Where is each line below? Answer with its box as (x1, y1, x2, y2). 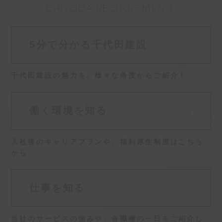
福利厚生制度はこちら (120, 137, 204, 146)
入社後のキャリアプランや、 (11, 137, 120, 146)
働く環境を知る (29, 105, 108, 116)
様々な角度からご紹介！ (95, 71, 187, 80)
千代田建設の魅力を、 (11, 71, 95, 80)
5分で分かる (29, 39, 92, 51)
